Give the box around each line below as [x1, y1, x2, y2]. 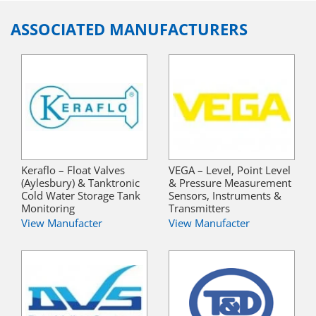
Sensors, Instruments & [169, 188, 281, 202]
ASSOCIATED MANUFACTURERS [11, 18, 248, 40]
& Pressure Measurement [169, 175, 291, 190]
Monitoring [21, 200, 75, 215]
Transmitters [169, 200, 230, 215]
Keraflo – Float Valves [21, 162, 125, 177]
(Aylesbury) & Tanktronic [21, 175, 140, 190]
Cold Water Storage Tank [21, 188, 140, 202]
